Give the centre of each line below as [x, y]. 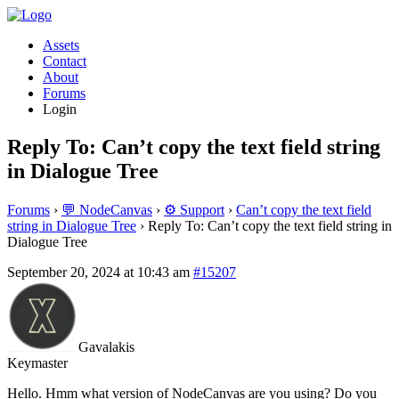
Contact [65, 61]
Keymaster [37, 362]
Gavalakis [106, 346]
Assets [61, 45]
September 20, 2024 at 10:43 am [98, 272]
